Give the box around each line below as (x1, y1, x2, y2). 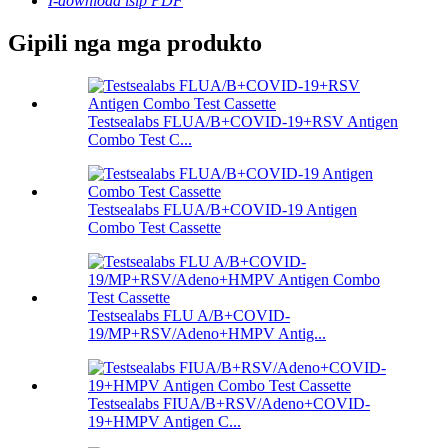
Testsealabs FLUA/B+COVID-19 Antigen (88, 200, 357, 218)
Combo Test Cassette (88, 218, 221, 236)
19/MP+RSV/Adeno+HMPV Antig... (88, 324, 326, 342)
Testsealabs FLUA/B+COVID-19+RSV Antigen (88, 112, 398, 130)
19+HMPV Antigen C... (88, 412, 241, 430)
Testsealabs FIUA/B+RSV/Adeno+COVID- (88, 394, 370, 412)
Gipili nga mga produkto (8, 29, 262, 56)
